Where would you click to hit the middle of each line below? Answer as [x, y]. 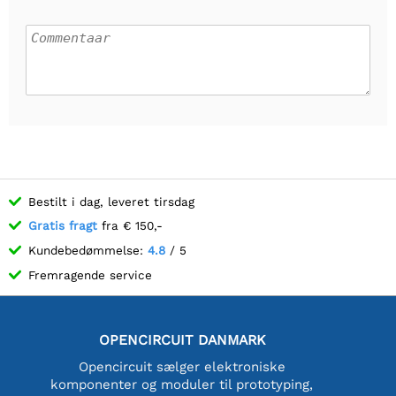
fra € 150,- [130, 226]
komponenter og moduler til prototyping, [182, 384]
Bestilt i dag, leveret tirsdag [111, 201]
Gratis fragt [63, 226]
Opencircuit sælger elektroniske [182, 366]
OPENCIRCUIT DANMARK [182, 339]
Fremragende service [90, 274]
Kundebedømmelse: [88, 250]
